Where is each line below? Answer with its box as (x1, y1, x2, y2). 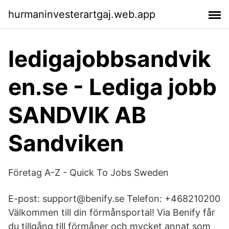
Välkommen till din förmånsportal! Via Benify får (8, 207, 215, 218)
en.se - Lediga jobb (8, 73, 217, 101)
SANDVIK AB (8, 101, 146, 129)
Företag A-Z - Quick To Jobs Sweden (8, 167, 169, 178)
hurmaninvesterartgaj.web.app (8, 8, 155, 20)
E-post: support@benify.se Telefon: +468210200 (8, 193, 220, 204)
